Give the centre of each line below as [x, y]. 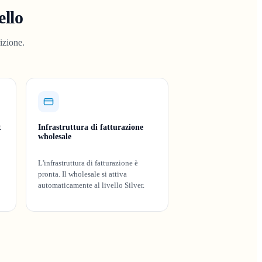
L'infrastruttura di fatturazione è [88, 163]
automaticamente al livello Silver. [91, 185]
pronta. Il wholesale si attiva [82, 174]
